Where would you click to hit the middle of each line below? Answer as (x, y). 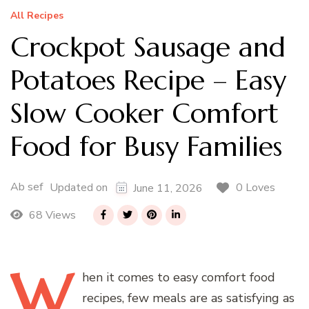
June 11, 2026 (168, 188)
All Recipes (37, 15)
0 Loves (256, 187)
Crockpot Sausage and (148, 47)
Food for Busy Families (146, 146)
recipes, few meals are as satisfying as (188, 298)
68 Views (51, 215)
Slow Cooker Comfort (144, 113)
